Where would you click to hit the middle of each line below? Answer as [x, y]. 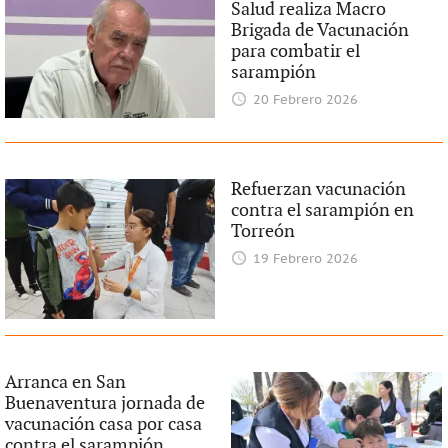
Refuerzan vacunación [319, 189]
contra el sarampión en [323, 210]
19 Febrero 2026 [305, 259]
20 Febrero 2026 [305, 100]
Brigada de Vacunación [320, 30]
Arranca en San [65, 382]
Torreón [263, 231]
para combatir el [296, 51]
